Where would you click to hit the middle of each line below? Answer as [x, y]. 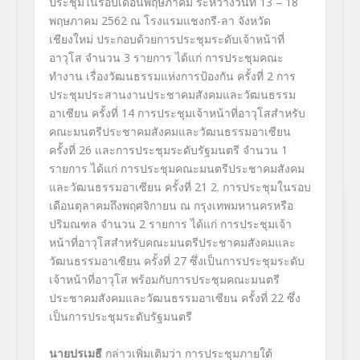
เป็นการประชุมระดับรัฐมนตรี [120, 317]
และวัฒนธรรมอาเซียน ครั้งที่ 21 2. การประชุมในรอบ [180, 187]
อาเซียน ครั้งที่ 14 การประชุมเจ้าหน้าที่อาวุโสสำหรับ [177, 113]
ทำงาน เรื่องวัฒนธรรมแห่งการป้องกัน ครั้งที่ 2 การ [172, 76]
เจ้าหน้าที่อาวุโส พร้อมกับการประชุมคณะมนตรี [164, 280]
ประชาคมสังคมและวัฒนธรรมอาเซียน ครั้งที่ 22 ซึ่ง [174, 298]
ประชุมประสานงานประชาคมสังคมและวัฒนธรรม [172, 95]
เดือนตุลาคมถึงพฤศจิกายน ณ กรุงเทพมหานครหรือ [171, 206]
